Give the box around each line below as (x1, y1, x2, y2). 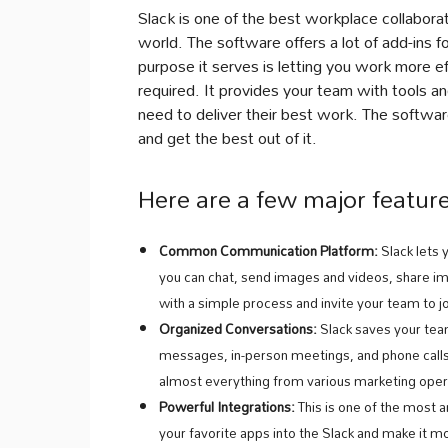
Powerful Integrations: (159, 393, 295, 421)
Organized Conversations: (159, 315, 317, 343)
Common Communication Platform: (159, 237, 378, 265)
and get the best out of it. (138, 121, 317, 154)
